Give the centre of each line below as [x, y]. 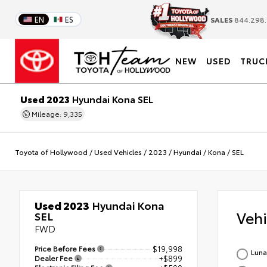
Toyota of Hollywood [51, 151]
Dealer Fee [55, 257]
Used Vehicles [118, 151]
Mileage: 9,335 [56, 114]
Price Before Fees [66, 248]
